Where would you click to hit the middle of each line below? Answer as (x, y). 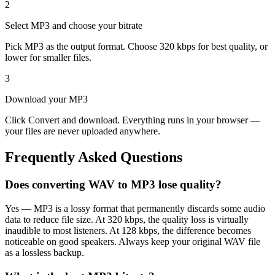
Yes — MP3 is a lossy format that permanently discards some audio (135, 208)
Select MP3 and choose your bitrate (74, 26)
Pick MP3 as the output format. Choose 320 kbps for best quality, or (136, 47)
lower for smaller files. (48, 58)
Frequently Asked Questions (94, 157)
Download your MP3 (46, 99)
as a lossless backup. (45, 252)
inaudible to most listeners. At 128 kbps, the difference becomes (128, 230)
